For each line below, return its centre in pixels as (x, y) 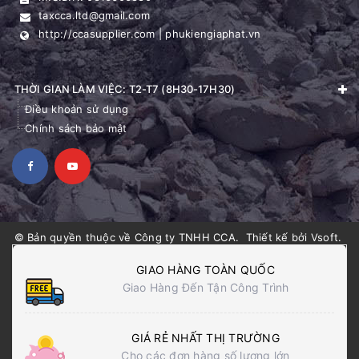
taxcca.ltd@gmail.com (94, 15)
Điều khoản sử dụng (77, 109)
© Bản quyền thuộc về (74, 237)
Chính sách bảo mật (76, 128)
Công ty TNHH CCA (185, 237)
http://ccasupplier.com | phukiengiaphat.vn (150, 33)
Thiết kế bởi (278, 237)
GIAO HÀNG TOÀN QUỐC (206, 269)
